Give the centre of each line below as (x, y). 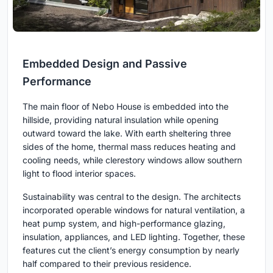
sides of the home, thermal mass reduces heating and (129, 146)
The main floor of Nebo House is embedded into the (126, 106)
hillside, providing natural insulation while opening (121, 119)
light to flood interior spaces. (79, 173)
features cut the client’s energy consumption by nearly (131, 250)
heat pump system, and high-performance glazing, (124, 223)
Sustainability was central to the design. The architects (132, 196)
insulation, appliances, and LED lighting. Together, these (134, 236)
